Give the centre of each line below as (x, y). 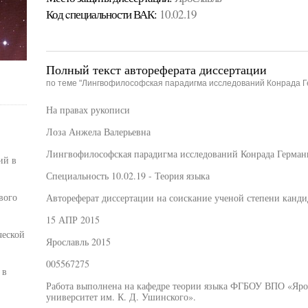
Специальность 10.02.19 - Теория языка (128, 176)
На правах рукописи (88, 110)
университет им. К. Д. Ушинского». (121, 297)
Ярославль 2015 (78, 242)
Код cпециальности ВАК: (101, 14)
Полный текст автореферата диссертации (156, 69)
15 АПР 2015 (73, 220)
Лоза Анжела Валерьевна (98, 132)
